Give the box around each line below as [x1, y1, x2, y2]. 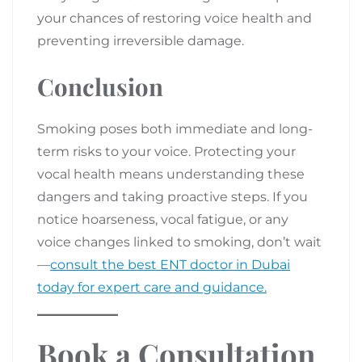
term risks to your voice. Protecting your [37, 143, 296, 159]
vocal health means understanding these [37, 166, 305, 182]
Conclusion [37, 69, 163, 102]
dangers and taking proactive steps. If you [37, 188, 308, 204]
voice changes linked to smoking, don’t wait [37, 234, 322, 250]
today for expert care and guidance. [37, 279, 267, 295]
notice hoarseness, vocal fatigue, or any [37, 211, 288, 227]
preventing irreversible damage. [37, 32, 244, 48]
